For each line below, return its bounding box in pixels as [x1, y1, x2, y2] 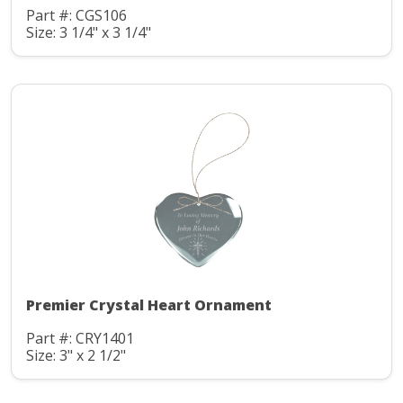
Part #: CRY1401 [26, 328, 134, 349]
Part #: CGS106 [26, 5, 127, 26]
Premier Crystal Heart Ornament [26, 295, 272, 316]
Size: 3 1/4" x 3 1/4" [26, 22, 151, 42]
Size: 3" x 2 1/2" [26, 345, 126, 365]
